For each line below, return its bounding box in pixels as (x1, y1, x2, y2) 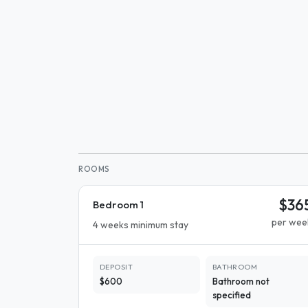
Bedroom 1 (93, 198, 144, 211)
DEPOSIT (100, 262, 133, 272)
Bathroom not (212, 276, 269, 287)
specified (212, 289, 251, 300)
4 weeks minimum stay (93, 219, 188, 231)
